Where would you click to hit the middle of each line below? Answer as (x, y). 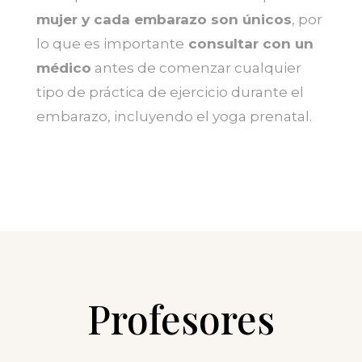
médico (63, 67)
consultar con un (248, 43)
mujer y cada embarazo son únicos (164, 19)
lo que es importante (110, 43)
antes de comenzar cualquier (196, 67)
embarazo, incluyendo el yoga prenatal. (174, 116)
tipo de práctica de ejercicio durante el (170, 92)
